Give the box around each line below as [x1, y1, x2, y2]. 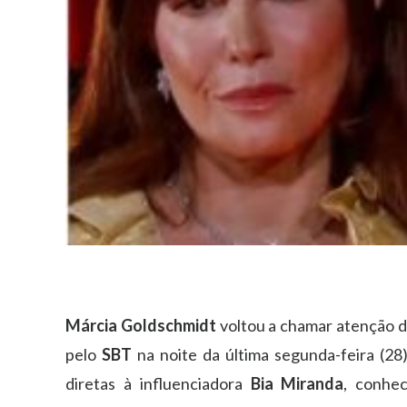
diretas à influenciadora [65, 372, 251, 393]
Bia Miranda [250, 372, 344, 393]
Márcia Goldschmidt [65, 314, 216, 335]
